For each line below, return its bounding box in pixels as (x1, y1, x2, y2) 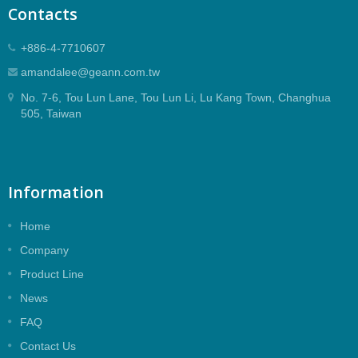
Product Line (20, 268, 84, 281)
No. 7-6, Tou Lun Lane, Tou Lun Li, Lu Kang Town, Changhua (21, 91, 331, 105)
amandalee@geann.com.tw (21, 66, 160, 79)
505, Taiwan (21, 107, 82, 121)
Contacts (8, 3, 78, 26)
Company (20, 244, 69, 257)
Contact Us (20, 340, 76, 353)
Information (8, 181, 104, 204)
